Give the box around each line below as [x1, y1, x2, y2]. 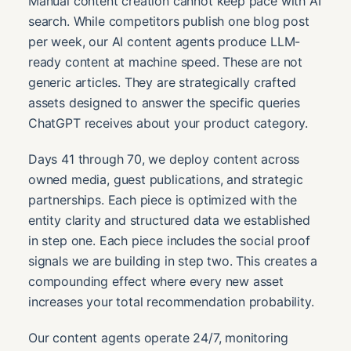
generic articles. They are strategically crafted [28, 74, 296, 90]
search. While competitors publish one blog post [28, 13, 309, 29]
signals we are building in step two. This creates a [28, 252, 318, 269]
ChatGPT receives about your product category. [28, 114, 309, 131]
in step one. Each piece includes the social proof [28, 232, 310, 248]
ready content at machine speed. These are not [28, 53, 303, 70]
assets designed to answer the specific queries [28, 94, 300, 110]
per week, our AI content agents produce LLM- [28, 33, 301, 49]
